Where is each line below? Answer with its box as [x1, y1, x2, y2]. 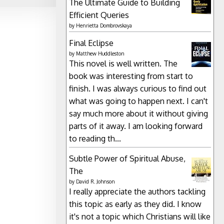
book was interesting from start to [69, 70, 193, 81]
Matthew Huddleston [76, 50, 124, 56]
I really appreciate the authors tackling [69, 186, 205, 196]
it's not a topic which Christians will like [69, 211, 210, 221]
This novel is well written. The [69, 58, 177, 68]
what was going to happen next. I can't [69, 95, 208, 106]
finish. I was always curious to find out [69, 83, 206, 93]
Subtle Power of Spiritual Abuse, [69, 153, 185, 163]
